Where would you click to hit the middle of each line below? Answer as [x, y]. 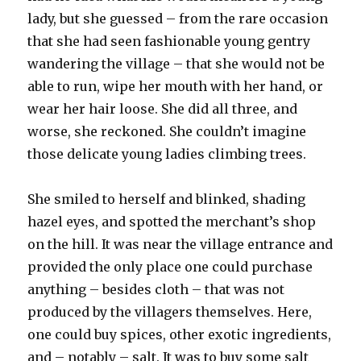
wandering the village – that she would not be [176, 63]
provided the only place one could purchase [170, 266]
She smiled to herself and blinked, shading [167, 199]
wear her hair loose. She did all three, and [163, 108]
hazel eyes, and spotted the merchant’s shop [172, 221]
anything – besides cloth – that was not [156, 289]
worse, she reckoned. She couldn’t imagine [167, 131]
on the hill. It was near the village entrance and [180, 244]
